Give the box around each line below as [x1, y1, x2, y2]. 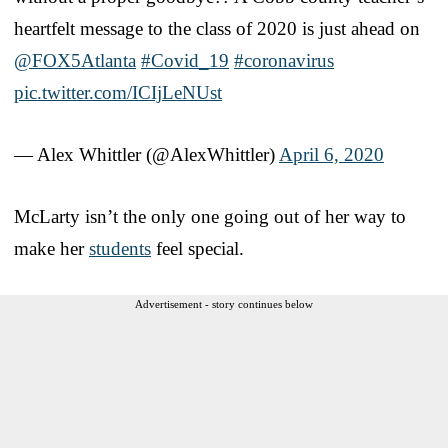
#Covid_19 [141, 49, 229, 71]
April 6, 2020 [279, 143, 384, 165]
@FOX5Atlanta [14, 49, 136, 71]
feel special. [151, 237, 244, 259]
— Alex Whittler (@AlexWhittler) [14, 143, 279, 165]
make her [14, 237, 89, 259]
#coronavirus [234, 49, 334, 71]
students [89, 237, 151, 259]
